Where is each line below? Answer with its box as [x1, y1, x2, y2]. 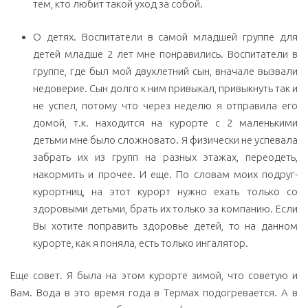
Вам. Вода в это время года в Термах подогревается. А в [10, 287, 298, 299]
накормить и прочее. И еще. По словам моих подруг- [33, 168, 298, 180]
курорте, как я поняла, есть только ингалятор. [33, 236, 248, 249]
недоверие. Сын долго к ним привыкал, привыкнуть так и [33, 82, 298, 94]
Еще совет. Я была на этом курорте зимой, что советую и [10, 269, 298, 282]
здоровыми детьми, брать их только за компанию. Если [33, 202, 298, 214]
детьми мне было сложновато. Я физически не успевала [33, 133, 298, 146]
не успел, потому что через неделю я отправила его [33, 99, 298, 111]
